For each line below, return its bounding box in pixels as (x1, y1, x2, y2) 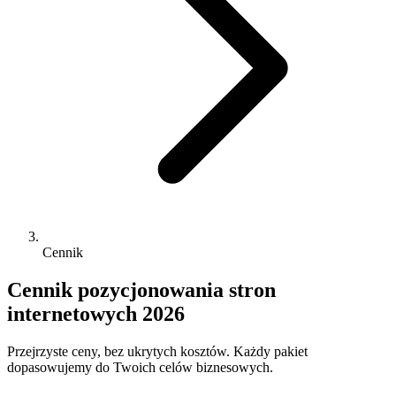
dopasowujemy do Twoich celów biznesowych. (7, 359, 273, 375)
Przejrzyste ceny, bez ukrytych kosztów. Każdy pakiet (7, 343, 308, 359)
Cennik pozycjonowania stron (7, 278, 276, 301)
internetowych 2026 (7, 301, 185, 325)
